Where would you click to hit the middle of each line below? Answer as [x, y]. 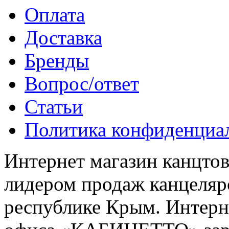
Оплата [55, 14]
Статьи [54, 106]
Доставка [63, 37]
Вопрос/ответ [82, 83]
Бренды [57, 60]
